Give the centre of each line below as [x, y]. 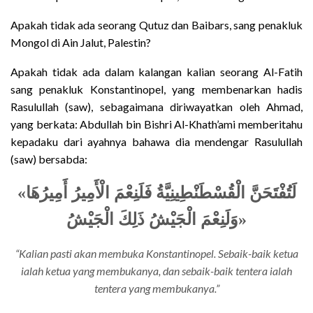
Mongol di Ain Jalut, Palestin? [81, 42]
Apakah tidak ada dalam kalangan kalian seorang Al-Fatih [156, 71]
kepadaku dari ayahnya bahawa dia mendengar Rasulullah [156, 141]
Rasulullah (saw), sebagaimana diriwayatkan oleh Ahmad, [156, 106]
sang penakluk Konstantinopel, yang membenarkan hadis [156, 89]
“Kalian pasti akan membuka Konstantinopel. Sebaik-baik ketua [156, 253]
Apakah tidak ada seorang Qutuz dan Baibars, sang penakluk [156, 24]
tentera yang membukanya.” [156, 288]
